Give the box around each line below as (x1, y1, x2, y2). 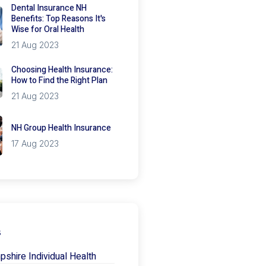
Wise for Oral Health (11, 23, 84, 36)
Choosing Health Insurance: (11, 64, 113, 77)
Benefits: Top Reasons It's (11, 12, 106, 26)
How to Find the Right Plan (11, 74, 107, 87)
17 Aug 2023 (11, 138, 59, 149)
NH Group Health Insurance (11, 122, 111, 135)
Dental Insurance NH (11, 2, 87, 15)
